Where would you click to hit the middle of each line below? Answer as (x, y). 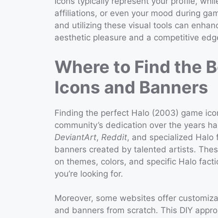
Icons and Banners (131, 87)
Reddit (114, 137)
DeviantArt (75, 137)
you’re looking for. (89, 173)
